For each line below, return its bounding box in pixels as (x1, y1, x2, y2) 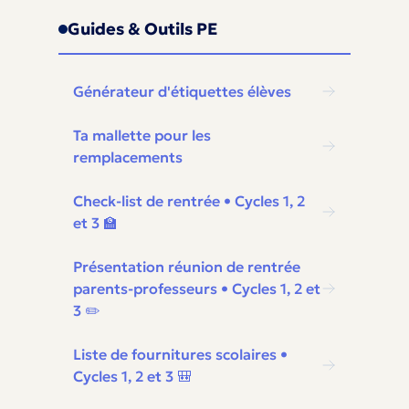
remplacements (73, 148, 183, 166)
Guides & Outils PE (68, 18, 217, 39)
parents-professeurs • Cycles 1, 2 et (73, 279, 320, 298)
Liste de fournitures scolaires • (73, 345, 288, 363)
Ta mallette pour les (73, 126, 211, 144)
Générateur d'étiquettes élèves (73, 82, 291, 100)
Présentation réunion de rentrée (73, 257, 300, 276)
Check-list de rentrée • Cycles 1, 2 (73, 192, 305, 210)
